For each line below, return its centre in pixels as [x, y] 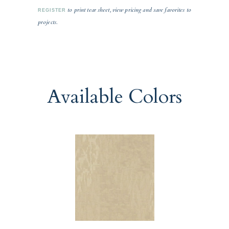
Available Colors [114, 97]
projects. [48, 22]
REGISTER [52, 10]
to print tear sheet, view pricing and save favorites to [129, 10]
